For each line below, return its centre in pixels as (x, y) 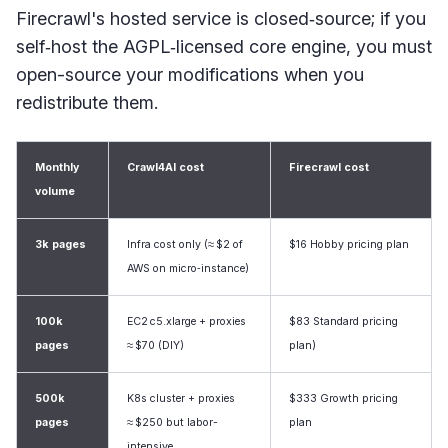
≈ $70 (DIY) (155, 345)
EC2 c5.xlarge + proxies (186, 321)
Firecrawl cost (329, 167)
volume (55, 191)
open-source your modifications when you (190, 74)
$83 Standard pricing (343, 321)
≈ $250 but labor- (172, 422)
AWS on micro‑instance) (188, 268)
